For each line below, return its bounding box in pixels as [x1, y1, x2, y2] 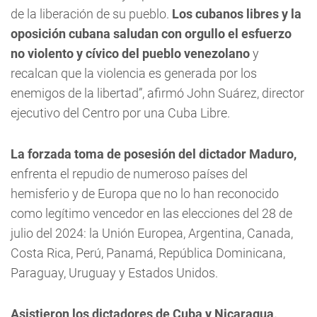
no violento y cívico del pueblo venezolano [11, 46, 250, 61]
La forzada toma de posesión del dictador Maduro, [11, 146, 296, 161]
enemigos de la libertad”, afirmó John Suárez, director [11, 86, 304, 100]
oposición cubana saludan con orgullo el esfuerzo [11, 26, 292, 41]
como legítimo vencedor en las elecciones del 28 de [11, 206, 292, 221]
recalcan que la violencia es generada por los [11, 66, 257, 81]
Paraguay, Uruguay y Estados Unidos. [11, 265, 218, 280]
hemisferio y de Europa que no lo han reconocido [11, 186, 279, 201]
